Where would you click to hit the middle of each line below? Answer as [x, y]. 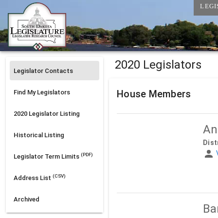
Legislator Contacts [43, 71]
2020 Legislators [158, 65]
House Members [154, 94]
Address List [33, 178]
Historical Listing [39, 135]
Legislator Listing [54, 113]
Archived [27, 199]
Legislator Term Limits [47, 156]
